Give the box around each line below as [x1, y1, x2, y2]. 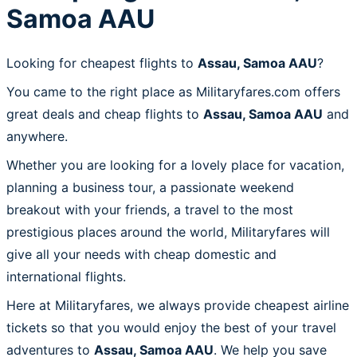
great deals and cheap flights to [6, 105, 203, 122]
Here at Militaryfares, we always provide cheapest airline [6, 296, 349, 313]
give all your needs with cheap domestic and [6, 245, 277, 262]
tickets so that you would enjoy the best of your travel [6, 319, 336, 335]
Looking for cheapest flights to [6, 54, 198, 71]
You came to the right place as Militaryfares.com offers [6, 83, 340, 100]
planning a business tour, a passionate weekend [6, 178, 294, 195]
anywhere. [6, 127, 68, 144]
